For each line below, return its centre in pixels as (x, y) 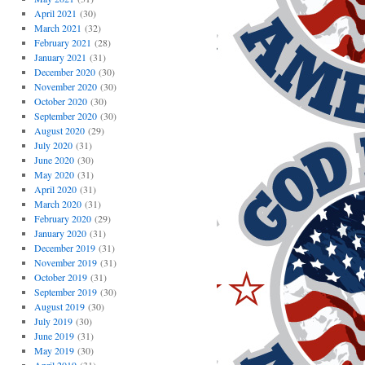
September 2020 (65, 116)
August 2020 (59, 130)
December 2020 (64, 72)
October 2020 (60, 101)
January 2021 (60, 57)
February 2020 (62, 218)
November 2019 (65, 262)
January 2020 (60, 233)
